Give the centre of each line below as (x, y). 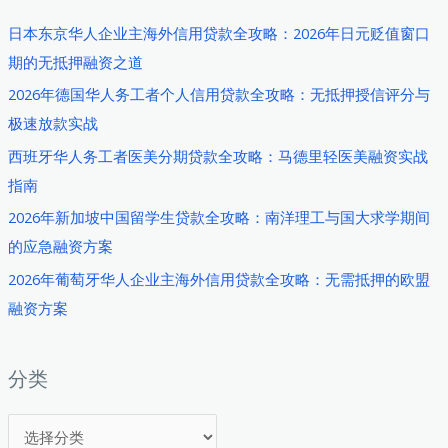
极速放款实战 (52, 123)
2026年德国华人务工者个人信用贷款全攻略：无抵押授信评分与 (218, 94)
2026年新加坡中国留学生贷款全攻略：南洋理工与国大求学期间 (218, 217)
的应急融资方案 (60, 246)
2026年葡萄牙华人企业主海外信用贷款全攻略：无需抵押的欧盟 (218, 279)
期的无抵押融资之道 (75, 61)
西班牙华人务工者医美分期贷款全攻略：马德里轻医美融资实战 (217, 155)
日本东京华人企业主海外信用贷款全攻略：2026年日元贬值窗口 (218, 32)
